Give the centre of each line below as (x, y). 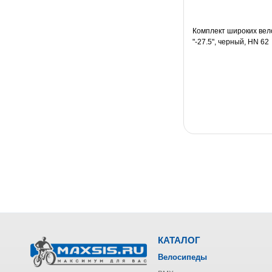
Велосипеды (182, 257)
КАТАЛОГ (179, 240)
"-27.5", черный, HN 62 (230, 42)
